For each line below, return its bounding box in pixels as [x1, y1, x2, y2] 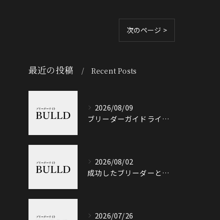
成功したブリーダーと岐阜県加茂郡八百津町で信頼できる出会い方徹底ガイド [162, 167, 169, 178]
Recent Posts [91, 66, 137, 76]
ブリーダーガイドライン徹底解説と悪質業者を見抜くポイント [162, 113, 169, 124]
